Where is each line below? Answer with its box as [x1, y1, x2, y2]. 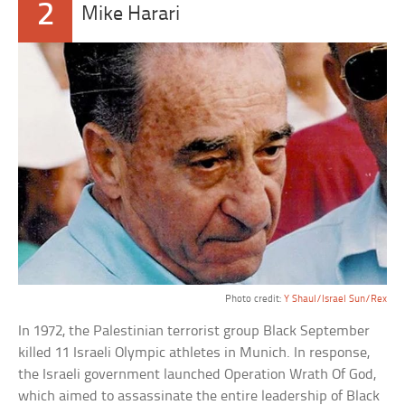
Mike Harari [81, 4, 181, 25]
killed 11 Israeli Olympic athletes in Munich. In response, [18, 344, 371, 361]
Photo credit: [224, 293, 284, 305]
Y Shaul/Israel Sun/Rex [283, 293, 387, 305]
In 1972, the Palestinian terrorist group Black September [18, 323, 371, 339]
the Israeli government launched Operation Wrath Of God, [18, 366, 377, 382]
